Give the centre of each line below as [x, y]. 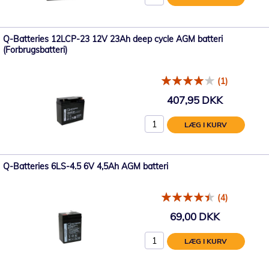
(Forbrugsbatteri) [35, 50]
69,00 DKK [195, 217]
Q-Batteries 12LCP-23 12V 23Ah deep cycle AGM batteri [113, 39]
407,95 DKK [195, 100]
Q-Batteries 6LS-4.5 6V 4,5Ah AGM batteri [86, 166]
